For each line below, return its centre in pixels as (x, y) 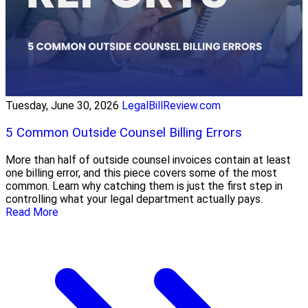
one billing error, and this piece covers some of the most (141, 173)
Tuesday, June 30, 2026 (62, 106)
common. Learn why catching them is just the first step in (144, 186)
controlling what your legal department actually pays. (134, 199)
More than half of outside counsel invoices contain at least (148, 159)
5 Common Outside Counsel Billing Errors (124, 132)
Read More (32, 212)
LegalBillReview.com (171, 106)
